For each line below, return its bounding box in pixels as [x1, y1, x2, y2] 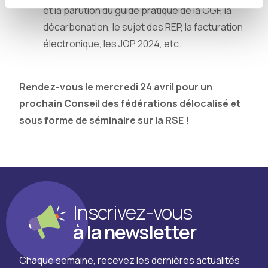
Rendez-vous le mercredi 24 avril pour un [19, 80, 212, 93]
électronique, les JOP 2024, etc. [43, 37, 181, 50]
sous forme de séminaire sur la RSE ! [19, 114, 189, 127]
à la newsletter [73, 219, 196, 245]
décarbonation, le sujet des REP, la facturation [43, 20, 243, 33]
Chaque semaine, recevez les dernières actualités [19, 254, 240, 267]
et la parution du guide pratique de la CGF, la [43, 4, 232, 17]
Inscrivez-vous [73, 199, 192, 226]
